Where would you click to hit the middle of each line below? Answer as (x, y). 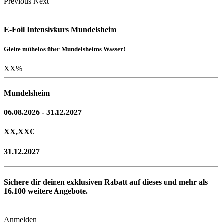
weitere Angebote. (57, 191)
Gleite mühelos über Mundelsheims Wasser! (65, 49)
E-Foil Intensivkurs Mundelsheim (60, 30)
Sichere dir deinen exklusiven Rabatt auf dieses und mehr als (106, 182)
